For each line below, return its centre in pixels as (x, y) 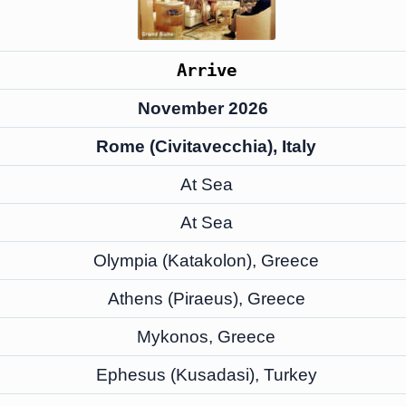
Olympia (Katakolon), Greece (206, 261)
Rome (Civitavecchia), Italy (206, 146)
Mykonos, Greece (206, 337)
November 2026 (203, 108)
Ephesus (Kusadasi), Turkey (206, 375)
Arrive (206, 70)
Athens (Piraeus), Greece (206, 299)
